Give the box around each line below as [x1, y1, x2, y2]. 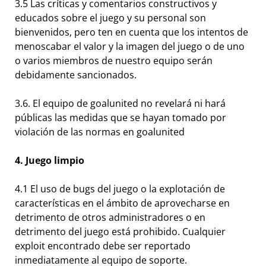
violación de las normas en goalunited [15, 125, 185, 139]
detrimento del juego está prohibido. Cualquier [15, 225, 226, 239]
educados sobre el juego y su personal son [15, 11, 206, 25]
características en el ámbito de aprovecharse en [15, 197, 230, 210]
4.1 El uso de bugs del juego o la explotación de [15, 182, 225, 196]
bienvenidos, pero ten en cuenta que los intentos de [15, 26, 248, 39]
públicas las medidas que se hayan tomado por [15, 111, 226, 125]
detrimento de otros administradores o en [15, 211, 205, 224]
